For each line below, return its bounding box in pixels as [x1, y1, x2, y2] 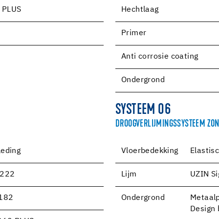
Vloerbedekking [121, 147, 178, 155]
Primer [121, 29, 147, 37]
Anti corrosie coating [121, 52, 198, 61]
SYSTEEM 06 [115, 103, 171, 118]
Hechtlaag [121, 5, 159, 14]
